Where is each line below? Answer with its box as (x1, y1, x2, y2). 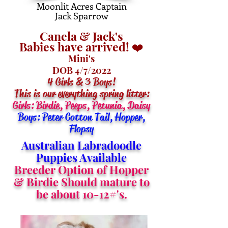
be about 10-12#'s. (36, 186, 127, 202)
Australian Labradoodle (21, 137, 141, 153)
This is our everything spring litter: (14, 87, 149, 100)
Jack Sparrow (54, 10, 108, 22)
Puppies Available (36, 150, 127, 165)
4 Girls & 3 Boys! (47, 75, 116, 89)
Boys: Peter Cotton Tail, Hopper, (18, 110, 145, 124)
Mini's (68, 52, 95, 65)
